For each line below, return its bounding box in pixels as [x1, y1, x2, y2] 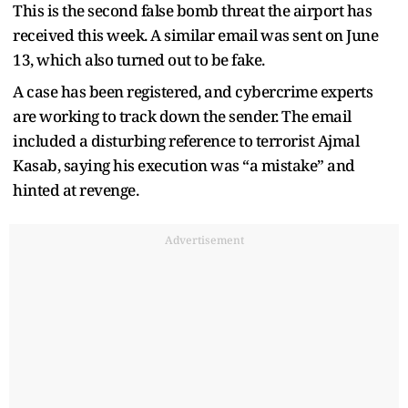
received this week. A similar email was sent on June [13, 24, 378, 46]
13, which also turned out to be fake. [13, 48, 265, 70]
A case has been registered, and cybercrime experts [13, 80, 372, 102]
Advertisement [164, 231, 244, 248]
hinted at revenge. [13, 178, 138, 200]
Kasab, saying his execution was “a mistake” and [13, 154, 355, 176]
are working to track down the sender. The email [13, 105, 352, 127]
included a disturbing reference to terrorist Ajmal [13, 129, 359, 151]
